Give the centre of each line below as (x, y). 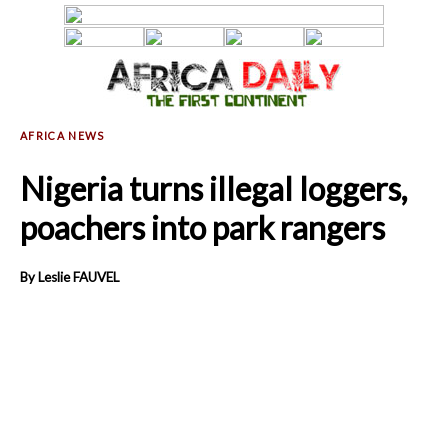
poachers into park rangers (202, 228)
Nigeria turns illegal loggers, (213, 189)
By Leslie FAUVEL (69, 276)
